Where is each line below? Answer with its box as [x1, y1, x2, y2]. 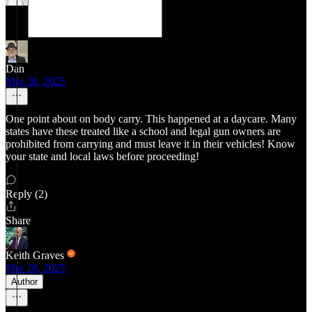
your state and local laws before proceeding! [6, 150, 199, 162]
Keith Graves [6, 249, 64, 261]
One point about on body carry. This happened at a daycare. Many [6, 113, 297, 125]
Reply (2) [6, 188, 47, 200]
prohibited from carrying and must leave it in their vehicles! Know [6, 138, 295, 150]
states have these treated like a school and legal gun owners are [6, 125, 281, 137]
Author [11, 276, 38, 287]
